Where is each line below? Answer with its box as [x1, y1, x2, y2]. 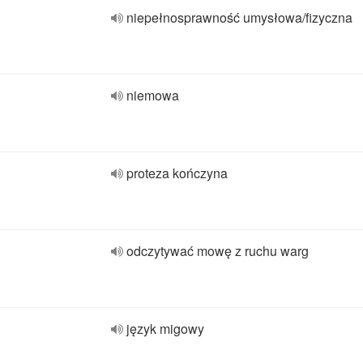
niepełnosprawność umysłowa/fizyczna [126, 8, 352, 27]
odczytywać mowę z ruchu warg [126, 241, 309, 260]
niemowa [126, 86, 179, 105]
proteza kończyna [126, 164, 228, 182]
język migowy [126, 319, 204, 338]
